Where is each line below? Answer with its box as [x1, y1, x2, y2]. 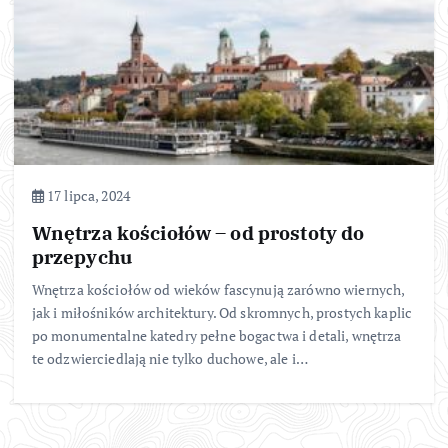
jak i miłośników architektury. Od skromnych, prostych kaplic [31, 302, 413, 322]
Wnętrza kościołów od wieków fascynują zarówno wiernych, [31, 279, 405, 299]
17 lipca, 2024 [43, 185, 130, 205]
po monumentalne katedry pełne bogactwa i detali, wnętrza [31, 325, 402, 345]
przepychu [31, 243, 132, 269]
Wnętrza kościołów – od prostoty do [31, 219, 365, 245]
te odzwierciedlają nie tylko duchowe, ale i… [31, 348, 308, 368]
